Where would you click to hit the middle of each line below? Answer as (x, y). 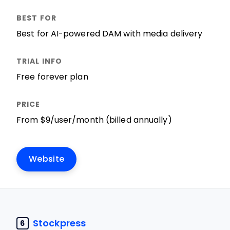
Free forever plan (52, 77)
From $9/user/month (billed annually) (94, 120)
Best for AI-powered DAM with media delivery (110, 34)
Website (47, 159)
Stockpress (59, 223)
